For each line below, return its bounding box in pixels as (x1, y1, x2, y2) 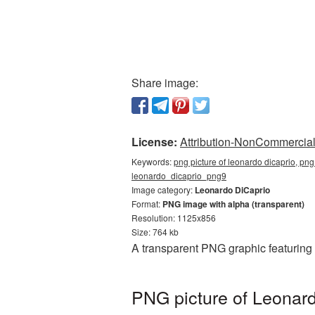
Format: (131, 198, 162, 210)
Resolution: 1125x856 (131, 212, 216, 224)
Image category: (131, 184, 195, 195)
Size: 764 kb (131, 226, 179, 238)
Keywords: (131, 155, 174, 167)
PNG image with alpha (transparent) (162, 198, 304, 210)
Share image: (131, 75, 198, 91)
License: (131, 134, 177, 150)
